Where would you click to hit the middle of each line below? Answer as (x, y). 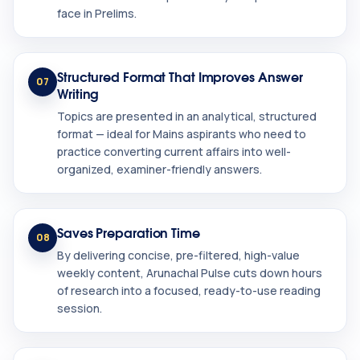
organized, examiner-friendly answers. (160, 170)
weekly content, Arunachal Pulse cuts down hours (190, 273)
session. (80, 309)
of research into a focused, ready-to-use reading (189, 291)
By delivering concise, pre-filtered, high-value (178, 256)
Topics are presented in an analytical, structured (187, 117)
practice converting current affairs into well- (174, 152)
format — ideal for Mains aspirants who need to (182, 134)
